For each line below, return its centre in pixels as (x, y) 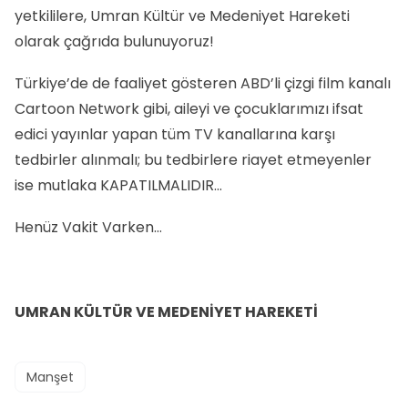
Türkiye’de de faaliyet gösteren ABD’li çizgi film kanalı (203, 84)
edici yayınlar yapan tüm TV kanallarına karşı (175, 135)
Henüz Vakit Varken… (88, 228)
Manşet (50, 377)
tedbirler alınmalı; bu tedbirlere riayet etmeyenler (193, 160)
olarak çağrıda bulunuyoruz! (114, 41)
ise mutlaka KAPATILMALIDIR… (118, 186)
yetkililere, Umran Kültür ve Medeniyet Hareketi (182, 15)
